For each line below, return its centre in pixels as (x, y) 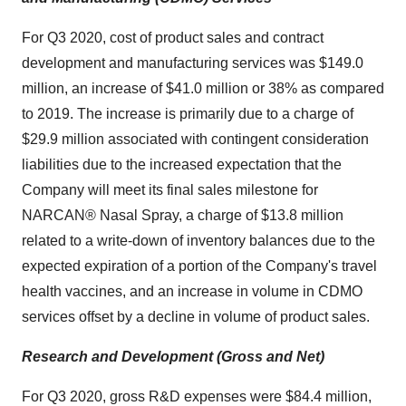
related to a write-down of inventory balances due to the (198, 241)
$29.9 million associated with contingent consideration (195, 139)
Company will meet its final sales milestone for (170, 190)
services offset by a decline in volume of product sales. (196, 317)
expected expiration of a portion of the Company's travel (199, 266)
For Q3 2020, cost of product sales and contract (173, 38)
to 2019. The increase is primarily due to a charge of (188, 114)
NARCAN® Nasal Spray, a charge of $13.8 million (183, 215)
